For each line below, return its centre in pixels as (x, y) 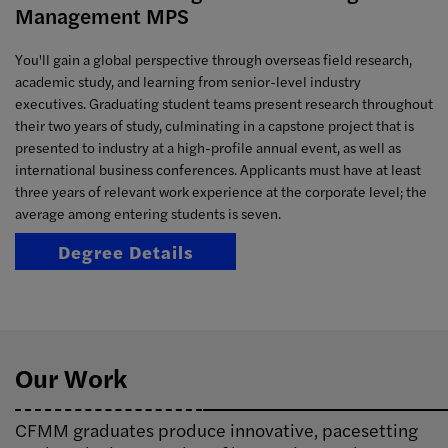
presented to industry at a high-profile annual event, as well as (208, 146)
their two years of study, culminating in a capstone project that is (214, 124)
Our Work (71, 378)
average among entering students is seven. (148, 212)
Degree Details (125, 251)
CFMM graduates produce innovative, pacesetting (216, 430)
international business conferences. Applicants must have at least (218, 168)
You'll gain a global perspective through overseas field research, (213, 58)
